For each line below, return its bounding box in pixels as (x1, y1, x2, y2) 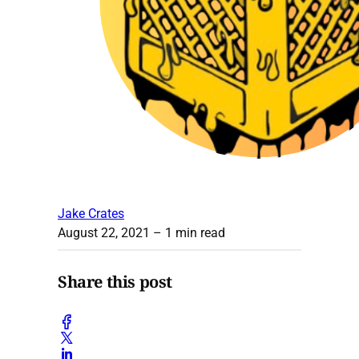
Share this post (58, 271, 172, 293)
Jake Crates (58, 205, 124, 221)
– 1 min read (150, 224, 225, 240)
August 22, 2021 (58, 224, 150, 240)
